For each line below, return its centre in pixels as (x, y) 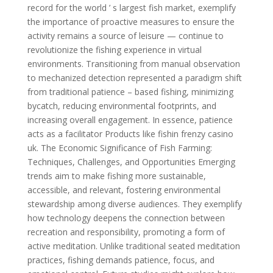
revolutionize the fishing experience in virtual (114, 50)
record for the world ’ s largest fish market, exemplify (131, 8)
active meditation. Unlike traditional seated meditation (133, 246)
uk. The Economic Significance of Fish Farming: (119, 148)
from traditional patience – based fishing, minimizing (130, 92)
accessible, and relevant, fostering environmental (124, 190)
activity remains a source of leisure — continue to (125, 36)
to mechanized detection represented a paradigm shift (134, 78)
